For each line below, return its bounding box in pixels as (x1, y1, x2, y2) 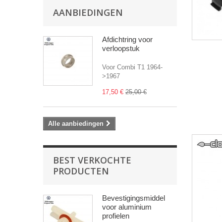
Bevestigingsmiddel (102, 194, 165, 203)
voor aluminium (102, 203, 152, 212)
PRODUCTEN (53, 165, 109, 177)
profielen (102, 212, 129, 221)
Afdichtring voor (102, 35, 153, 44)
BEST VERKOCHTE (53, 154, 131, 166)
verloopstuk (102, 44, 140, 53)
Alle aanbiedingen (48, 120, 104, 128)
